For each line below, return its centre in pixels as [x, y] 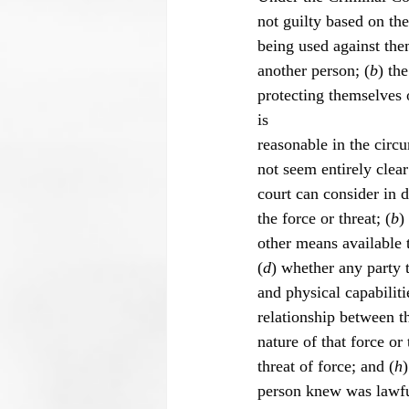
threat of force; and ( [326, 366]
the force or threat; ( [324, 218]
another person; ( [314, 70]
